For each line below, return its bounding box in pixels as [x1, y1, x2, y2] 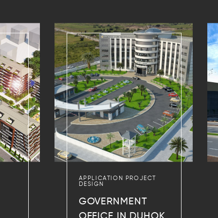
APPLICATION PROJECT [78, 176, 157, 182]
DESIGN [78, 182, 104, 188]
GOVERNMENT [78, 197, 147, 207]
